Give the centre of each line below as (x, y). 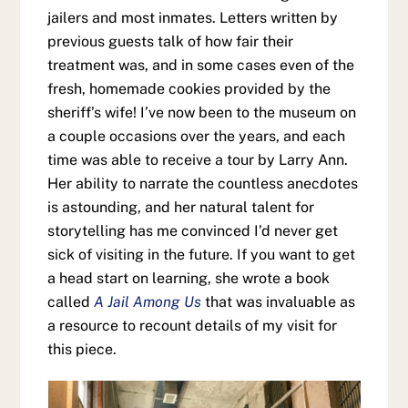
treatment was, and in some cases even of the (201, 66)
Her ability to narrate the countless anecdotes (203, 184)
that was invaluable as (280, 302)
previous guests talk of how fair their (171, 42)
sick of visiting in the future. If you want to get (202, 255)
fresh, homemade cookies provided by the (189, 89)
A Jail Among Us (150, 302)
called (71, 302)
